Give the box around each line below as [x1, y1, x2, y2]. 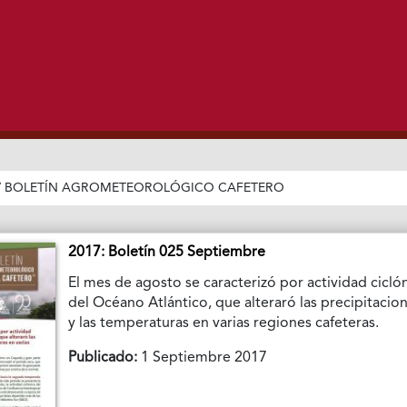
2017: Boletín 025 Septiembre [68, 244, 266, 260]
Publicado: [68, 350, 138, 365]
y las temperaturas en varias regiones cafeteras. [68, 315, 380, 331]
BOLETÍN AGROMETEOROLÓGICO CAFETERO [5, 181, 285, 194]
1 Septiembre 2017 [137, 350, 268, 365]
